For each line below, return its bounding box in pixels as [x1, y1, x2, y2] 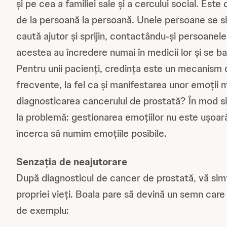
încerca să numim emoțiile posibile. [16, 127, 167, 140]
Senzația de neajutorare [16, 155, 127, 168]
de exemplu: [16, 204, 69, 217]
